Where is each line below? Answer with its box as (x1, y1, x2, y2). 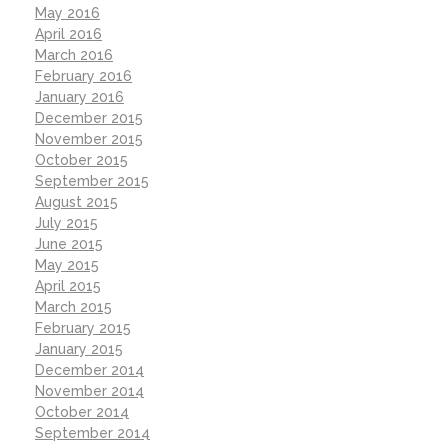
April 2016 (35, 25, 102, 42)
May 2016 (35, 4, 100, 21)
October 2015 (35, 151, 128, 168)
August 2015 (35, 193, 118, 210)
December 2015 (35, 109, 143, 126)
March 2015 (35, 298, 112, 315)
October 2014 (35, 403, 129, 420)
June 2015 (35, 235, 103, 252)
